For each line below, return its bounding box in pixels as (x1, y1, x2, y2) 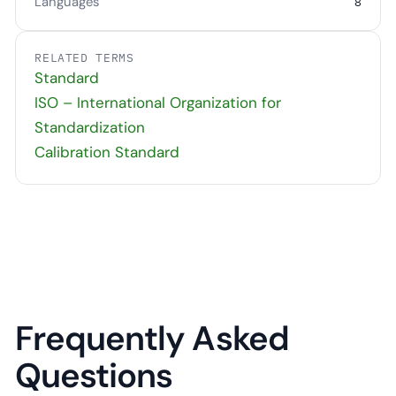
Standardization (34, 118, 146, 138)
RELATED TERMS (34, 50, 134, 66)
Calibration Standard (34, 142, 180, 163)
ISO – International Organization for (34, 93, 282, 113)
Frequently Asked (15, 316, 289, 361)
